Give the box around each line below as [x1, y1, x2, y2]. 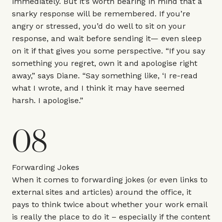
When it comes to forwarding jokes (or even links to [12, 175, 208, 184]
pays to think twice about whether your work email [12, 200, 207, 209]
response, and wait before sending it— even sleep [12, 34, 202, 43]
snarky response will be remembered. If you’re [12, 9, 190, 18]
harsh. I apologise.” [12, 96, 83, 105]
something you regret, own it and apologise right [12, 58, 197, 68]
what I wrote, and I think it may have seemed [12, 83, 185, 93]
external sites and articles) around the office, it [12, 187, 191, 197]
